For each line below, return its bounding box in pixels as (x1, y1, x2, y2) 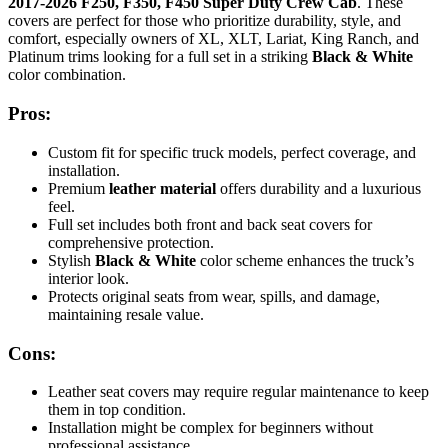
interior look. (48, 269, 129, 287)
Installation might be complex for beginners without (48, 419, 373, 437)
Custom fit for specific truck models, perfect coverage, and (48, 143, 416, 161)
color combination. (8, 66, 126, 84)
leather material (109, 179, 216, 197)
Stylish (48, 251, 95, 269)
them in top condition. (48, 401, 186, 419)
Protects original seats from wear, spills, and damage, (48, 287, 380, 305)
